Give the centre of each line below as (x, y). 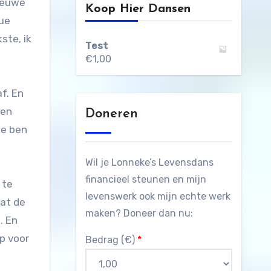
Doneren (111, 114)
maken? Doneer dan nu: (139, 214)
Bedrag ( (105, 240)
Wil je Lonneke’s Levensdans (149, 163)
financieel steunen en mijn (145, 180)
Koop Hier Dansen (138, 9)
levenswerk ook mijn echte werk (158, 197)
